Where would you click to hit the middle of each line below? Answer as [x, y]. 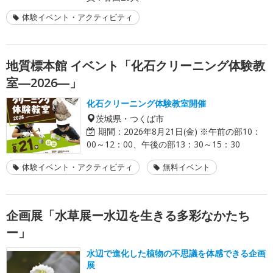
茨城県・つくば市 [130, 118]
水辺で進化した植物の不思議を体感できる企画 [176, 253]
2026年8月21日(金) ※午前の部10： [192, 131]
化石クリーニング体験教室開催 [146, 103]
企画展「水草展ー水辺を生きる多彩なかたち [128, 215]
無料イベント [186, 167]
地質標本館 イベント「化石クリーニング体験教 [136, 65]
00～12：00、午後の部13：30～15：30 [163, 144]
